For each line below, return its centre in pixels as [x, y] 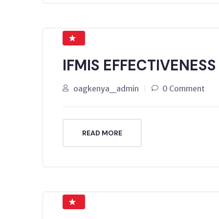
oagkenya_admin [106, 88]
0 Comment [184, 88]
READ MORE [102, 133]
